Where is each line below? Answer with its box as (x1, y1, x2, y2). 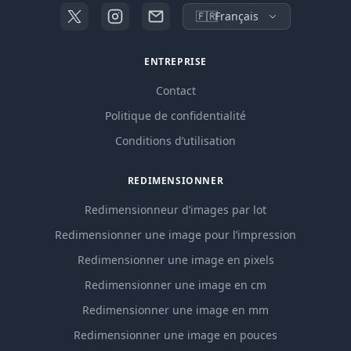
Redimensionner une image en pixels (77, 252, 274, 268)
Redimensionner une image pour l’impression (55, 227, 296, 243)
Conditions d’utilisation (115, 133, 236, 149)
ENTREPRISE (144, 55, 207, 69)
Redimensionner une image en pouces (74, 327, 277, 343)
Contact (155, 83, 196, 99)
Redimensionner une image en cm (85, 277, 266, 293)
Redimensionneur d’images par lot (85, 202, 266, 218)
